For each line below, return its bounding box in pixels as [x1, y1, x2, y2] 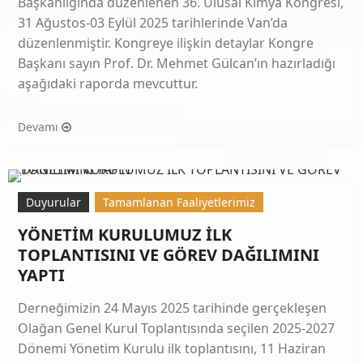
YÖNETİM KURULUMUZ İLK [18, 223, 232, 246]
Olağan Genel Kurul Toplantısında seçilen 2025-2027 [18, 318, 335, 337]
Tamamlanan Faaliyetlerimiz [103, 194, 255, 210]
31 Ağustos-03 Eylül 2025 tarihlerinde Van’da [18, 13, 288, 32]
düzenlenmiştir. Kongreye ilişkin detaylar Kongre [18, 33, 314, 52]
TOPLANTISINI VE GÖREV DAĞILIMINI [18, 243, 319, 266]
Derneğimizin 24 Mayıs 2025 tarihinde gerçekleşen [18, 298, 327, 317]
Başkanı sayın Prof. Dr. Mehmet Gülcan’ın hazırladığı [18, 53, 335, 72]
